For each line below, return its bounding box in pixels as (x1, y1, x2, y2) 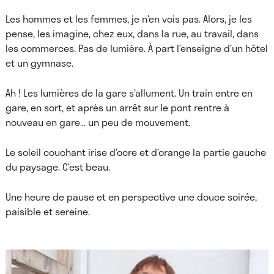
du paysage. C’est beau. (5, 159, 110, 174)
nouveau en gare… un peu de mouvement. (5, 114, 190, 130)
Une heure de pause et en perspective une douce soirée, (5, 189, 257, 204)
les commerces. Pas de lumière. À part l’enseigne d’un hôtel (5, 40, 268, 56)
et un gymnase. (5, 55, 73, 70)
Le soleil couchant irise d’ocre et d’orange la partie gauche (5, 144, 266, 160)
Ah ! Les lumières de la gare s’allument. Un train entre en (5, 85, 253, 100)
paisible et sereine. (5, 204, 90, 219)
